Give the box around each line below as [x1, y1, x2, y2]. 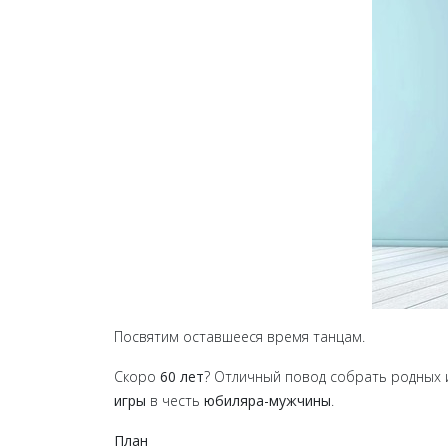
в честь [146, 391, 204, 410]
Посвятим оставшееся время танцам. [114, 327, 365, 346]
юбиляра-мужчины [204, 391, 331, 410]
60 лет [160, 367, 204, 386]
